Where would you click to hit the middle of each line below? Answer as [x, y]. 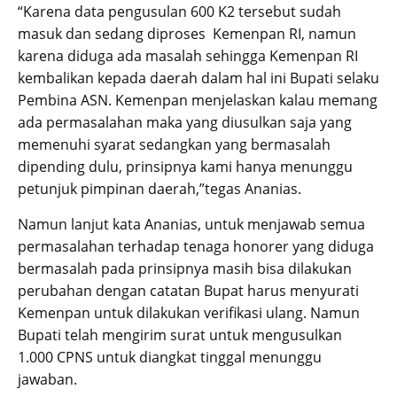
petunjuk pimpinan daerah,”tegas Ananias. [160, 188]
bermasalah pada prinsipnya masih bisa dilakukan [185, 268]
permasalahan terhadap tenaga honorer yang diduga [196, 246]
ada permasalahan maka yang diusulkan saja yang [185, 122]
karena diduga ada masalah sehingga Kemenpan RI [188, 55]
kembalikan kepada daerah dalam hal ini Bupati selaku [198, 78]
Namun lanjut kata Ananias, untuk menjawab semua [191, 224]
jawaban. [47, 379]
